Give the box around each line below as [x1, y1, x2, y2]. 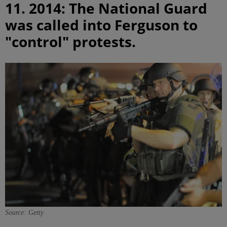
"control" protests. [5, 32, 136, 52]
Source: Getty [5, 209, 44, 217]
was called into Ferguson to [5, 15, 198, 35]
